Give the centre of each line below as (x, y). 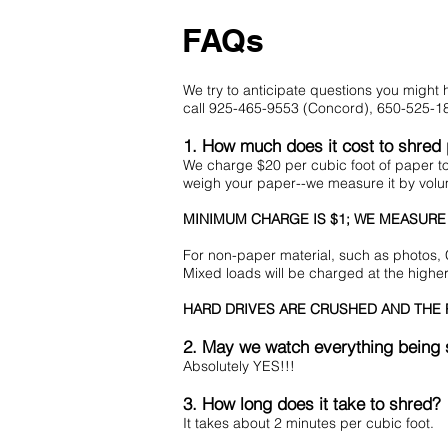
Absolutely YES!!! (239, 366)
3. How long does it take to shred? (312, 403)
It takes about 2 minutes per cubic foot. (308, 423)
